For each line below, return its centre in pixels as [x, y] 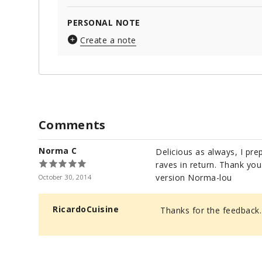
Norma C [58, 151]
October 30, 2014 [65, 177]
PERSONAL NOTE [104, 23]
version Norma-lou [194, 178]
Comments [72, 125]
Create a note [108, 40]
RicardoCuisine [86, 209]
